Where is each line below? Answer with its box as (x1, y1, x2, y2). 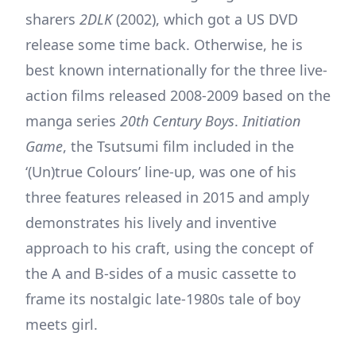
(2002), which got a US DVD (112, 9, 298, 29)
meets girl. (25, 314, 98, 334)
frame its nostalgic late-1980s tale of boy (25, 288, 300, 308)
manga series (25, 110, 120, 130)
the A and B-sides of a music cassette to (25, 263, 296, 283)
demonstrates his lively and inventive (25, 212, 277, 232)
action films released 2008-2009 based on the (25, 85, 331, 105)
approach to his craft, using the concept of (25, 238, 313, 257)
